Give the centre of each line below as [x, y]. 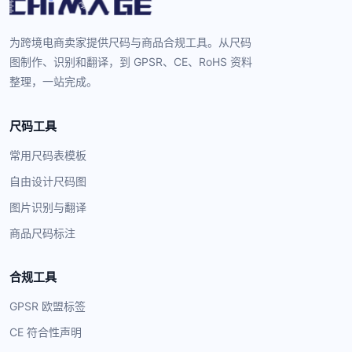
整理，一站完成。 [53, 82]
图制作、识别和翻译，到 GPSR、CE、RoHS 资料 [131, 62]
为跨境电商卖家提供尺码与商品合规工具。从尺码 [130, 42]
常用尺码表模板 [48, 156]
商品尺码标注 [42, 233]
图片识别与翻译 [48, 207]
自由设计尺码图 [48, 181]
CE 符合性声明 [46, 332]
